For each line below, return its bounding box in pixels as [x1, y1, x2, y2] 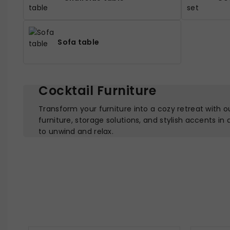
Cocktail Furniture [39, 82, 156, 99]
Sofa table [57, 37, 100, 47]
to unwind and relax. [39, 126, 114, 137]
